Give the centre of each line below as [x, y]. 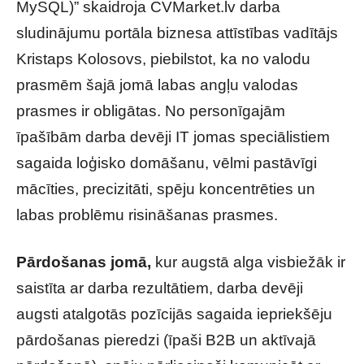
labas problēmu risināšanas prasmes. [147, 215]
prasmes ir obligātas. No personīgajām [151, 111]
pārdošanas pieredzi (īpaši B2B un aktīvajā [166, 340]
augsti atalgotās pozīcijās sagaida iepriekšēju [174, 314]
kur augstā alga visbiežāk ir [248, 262]
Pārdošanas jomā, [84, 262]
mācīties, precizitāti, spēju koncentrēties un [166, 189]
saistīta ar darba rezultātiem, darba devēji [160, 288]
